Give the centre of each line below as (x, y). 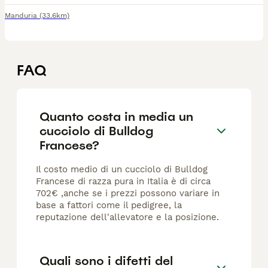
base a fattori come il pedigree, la (109, 205)
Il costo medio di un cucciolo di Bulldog (122, 170)
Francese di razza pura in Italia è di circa (123, 182)
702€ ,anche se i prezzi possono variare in (128, 194)
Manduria (21, 16)
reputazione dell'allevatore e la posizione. (127, 217)
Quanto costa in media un (116, 116)
